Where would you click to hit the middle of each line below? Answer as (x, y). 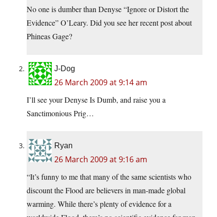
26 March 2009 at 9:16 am (101, 160)
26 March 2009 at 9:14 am (101, 83)
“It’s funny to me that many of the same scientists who (109, 177)
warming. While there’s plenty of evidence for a (99, 204)
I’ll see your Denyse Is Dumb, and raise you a (96, 100)
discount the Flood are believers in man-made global (106, 190)
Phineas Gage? (49, 36)
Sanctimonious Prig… (60, 113)
